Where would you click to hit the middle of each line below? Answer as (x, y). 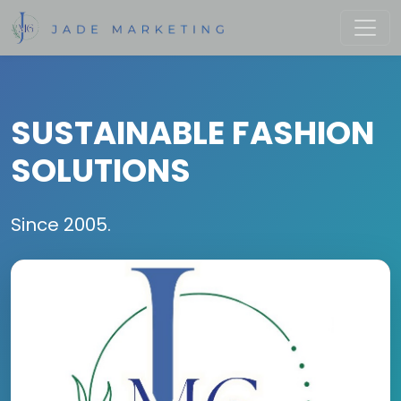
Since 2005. (61, 225)
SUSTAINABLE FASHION (192, 133)
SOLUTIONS (101, 171)
